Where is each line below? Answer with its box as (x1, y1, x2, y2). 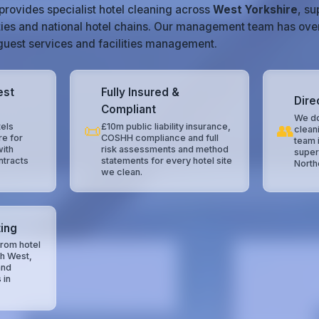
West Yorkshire (213, 3, 298, 17)
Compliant (101, 103, 157, 117)
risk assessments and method (101, 143, 229, 155)
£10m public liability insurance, (101, 120, 231, 132)
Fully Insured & (101, 85, 180, 100)
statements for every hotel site (101, 155, 233, 166)
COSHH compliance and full (101, 132, 219, 143)
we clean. (101, 166, 143, 177)
